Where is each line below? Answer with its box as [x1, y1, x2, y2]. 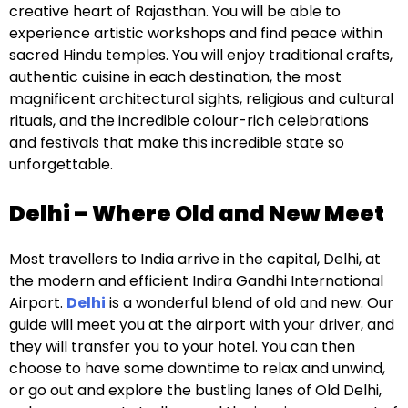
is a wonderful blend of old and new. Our [106, 291, 393, 313]
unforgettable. [9, 153, 113, 175]
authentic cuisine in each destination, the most [9, 66, 342, 87]
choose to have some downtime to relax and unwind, [9, 357, 385, 379]
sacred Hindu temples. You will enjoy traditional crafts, [9, 44, 393, 66]
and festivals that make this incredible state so [9, 131, 344, 153]
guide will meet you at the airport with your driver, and [9, 313, 394, 335]
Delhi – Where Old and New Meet [9, 198, 384, 229]
